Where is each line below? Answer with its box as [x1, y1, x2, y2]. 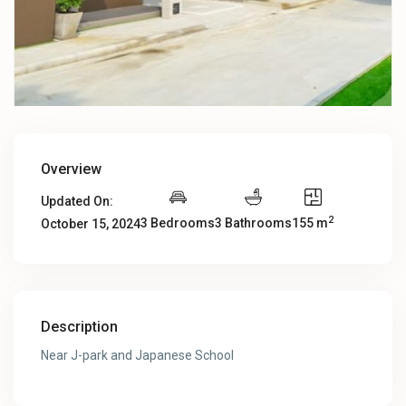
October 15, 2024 [41, 217, 141, 232]
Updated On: [41, 194, 114, 209]
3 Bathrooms [215, 216, 293, 231]
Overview [41, 160, 102, 179]
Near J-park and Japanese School [41, 348, 235, 363]
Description [41, 318, 119, 336]
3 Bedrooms [140, 216, 216, 231]
